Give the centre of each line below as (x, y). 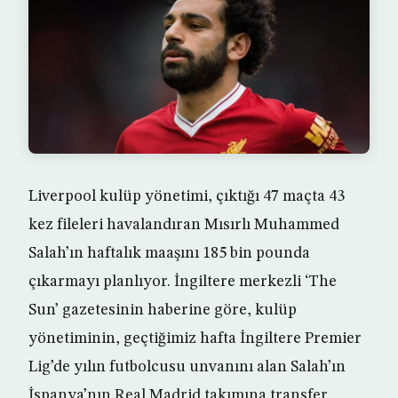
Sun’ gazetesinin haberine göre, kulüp (163, 310)
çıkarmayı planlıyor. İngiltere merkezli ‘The (183, 282)
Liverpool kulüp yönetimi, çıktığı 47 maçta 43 (187, 197)
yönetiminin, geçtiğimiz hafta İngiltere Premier (195, 339)
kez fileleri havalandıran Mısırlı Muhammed (184, 225)
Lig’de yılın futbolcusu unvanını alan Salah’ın (187, 367)
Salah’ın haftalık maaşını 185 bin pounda (169, 254)
